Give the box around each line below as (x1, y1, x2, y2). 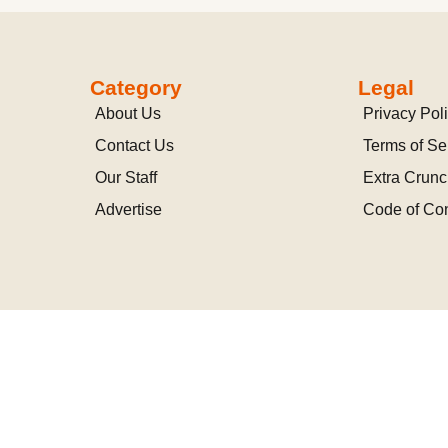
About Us (94, 105, 161, 122)
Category (89, 76, 182, 99)
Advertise (94, 201, 162, 218)
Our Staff (94, 169, 157, 186)
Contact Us (94, 137, 174, 154)
